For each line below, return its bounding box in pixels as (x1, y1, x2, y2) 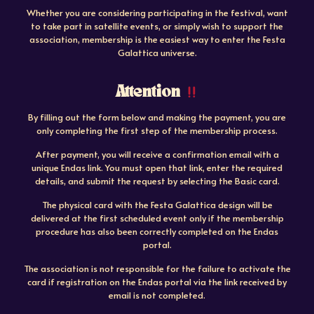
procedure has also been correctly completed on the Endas (36, 225, 278, 238)
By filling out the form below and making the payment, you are (28, 111, 286, 124)
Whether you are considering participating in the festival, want (26, 6, 288, 20)
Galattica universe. (117, 46, 197, 60)
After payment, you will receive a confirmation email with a (35, 148, 279, 161)
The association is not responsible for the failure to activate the (23, 262, 291, 275)
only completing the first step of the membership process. (36, 124, 278, 137)
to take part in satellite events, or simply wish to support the (31, 20, 283, 33)
